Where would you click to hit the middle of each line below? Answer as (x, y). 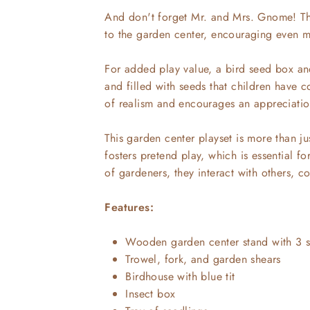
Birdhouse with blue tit (180, 277)
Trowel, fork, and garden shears (203, 259)
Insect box (151, 294)
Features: (129, 208)
